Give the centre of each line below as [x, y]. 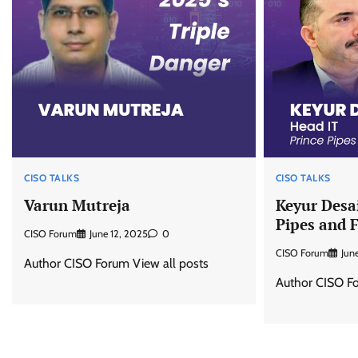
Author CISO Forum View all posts [116, 264]
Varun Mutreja [77, 205]
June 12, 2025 [119, 234]
